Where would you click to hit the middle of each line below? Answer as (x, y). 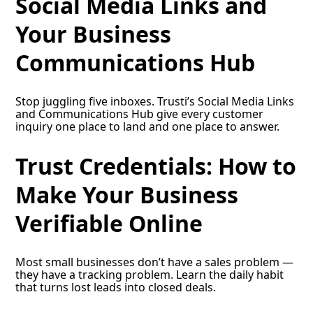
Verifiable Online (109, 223)
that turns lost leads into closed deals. (116, 287)
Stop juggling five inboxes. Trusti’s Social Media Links (155, 102)
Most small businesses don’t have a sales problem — (155, 262)
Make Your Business (127, 194)
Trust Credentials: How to (156, 166)
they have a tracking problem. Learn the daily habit (150, 275)
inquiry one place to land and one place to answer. (148, 127)
